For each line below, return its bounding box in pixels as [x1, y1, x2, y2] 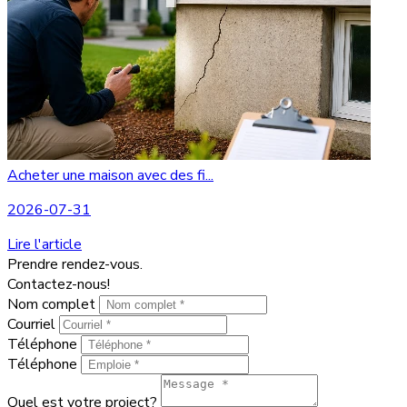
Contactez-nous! [7, 273, 110, 294]
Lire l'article [7, 233, 82, 254]
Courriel [7, 313, 59, 334]
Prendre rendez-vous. [7, 253, 143, 274]
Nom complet [7, 293, 99, 314]
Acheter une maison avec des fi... [7, 164, 213, 185]
